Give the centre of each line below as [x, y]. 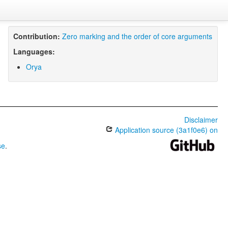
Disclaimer [201, 120]
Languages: [34, 51]
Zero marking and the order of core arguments [137, 36]
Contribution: [36, 36]
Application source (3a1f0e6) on [165, 130]
